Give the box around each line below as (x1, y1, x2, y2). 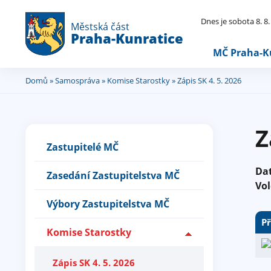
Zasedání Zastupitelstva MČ (47, 169, 180, 182)
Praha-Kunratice (71, 28, 183, 48)
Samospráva (55, 75, 100, 86)
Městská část (71, 19, 129, 33)
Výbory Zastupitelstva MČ (47, 197, 169, 211)
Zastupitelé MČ (47, 140, 119, 154)
